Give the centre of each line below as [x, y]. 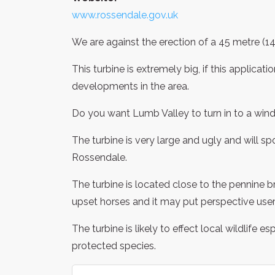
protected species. [114, 246]
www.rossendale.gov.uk [125, 15]
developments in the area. [130, 86]
